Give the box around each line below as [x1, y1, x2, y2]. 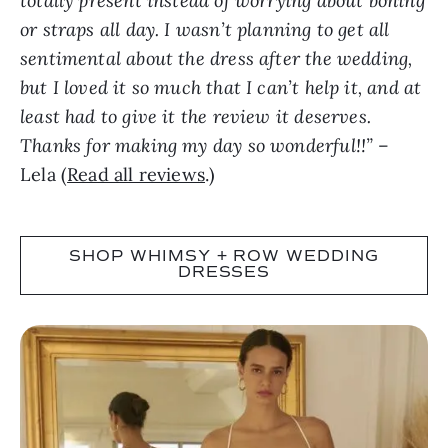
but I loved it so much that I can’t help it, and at [20, 75, 422, 99]
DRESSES [177, 265, 271, 282]
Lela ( [20, 162, 68, 186]
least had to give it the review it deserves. [20, 104, 371, 128]
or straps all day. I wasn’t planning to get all [20, 17, 390, 41]
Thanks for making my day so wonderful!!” [20, 133, 379, 157]
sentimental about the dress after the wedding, [20, 46, 413, 70]
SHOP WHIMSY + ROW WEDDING [68, 249, 379, 266]
